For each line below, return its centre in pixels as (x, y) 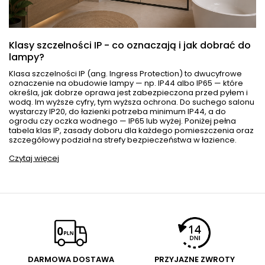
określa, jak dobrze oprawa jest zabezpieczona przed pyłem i (128, 92)
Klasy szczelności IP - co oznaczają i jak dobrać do (130, 45)
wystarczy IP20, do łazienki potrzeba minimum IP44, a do (117, 111)
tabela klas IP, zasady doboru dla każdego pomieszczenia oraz (131, 130)
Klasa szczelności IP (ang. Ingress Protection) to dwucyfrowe (125, 73)
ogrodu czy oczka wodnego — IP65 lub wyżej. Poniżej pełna (122, 121)
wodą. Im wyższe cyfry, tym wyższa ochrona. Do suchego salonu (132, 102)
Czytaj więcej (34, 158)
